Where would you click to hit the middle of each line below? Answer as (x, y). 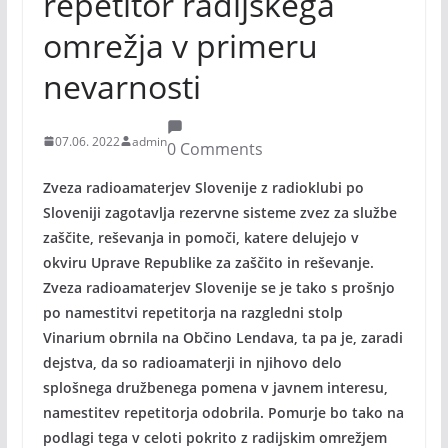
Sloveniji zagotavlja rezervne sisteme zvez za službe (219, 212)
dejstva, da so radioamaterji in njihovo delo (192, 362)
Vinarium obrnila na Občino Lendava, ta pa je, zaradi (222, 337)
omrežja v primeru (180, 45)
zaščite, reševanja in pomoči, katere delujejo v (200, 237)
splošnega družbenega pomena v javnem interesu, (215, 387)
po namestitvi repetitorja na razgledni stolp (192, 312)
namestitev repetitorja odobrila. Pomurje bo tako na (223, 412)
